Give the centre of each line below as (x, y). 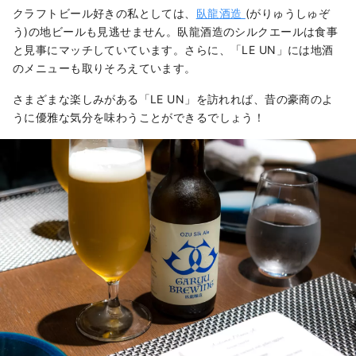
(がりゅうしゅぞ (288, 14)
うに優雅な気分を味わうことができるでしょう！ (139, 118)
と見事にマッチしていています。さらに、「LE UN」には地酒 (173, 50)
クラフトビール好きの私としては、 (104, 14)
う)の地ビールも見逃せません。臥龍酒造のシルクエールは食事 (176, 32)
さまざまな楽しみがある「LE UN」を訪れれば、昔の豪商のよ (173, 99)
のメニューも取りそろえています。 (104, 68)
